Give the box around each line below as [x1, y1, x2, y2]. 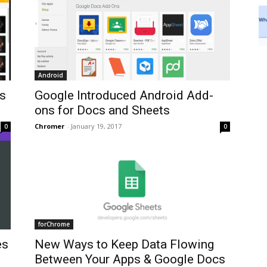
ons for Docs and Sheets [35, 103, 170, 117]
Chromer [35, 122, 64, 131]
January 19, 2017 [71, 122, 122, 131]
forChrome [38, 220, 70, 228]
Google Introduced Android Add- [35, 88, 213, 103]
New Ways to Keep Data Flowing [35, 237, 214, 252]
